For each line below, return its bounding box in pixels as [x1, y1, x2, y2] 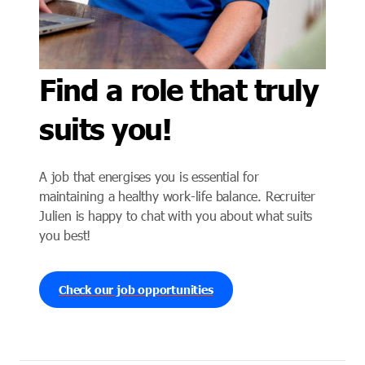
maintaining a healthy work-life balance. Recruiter [39, 187, 315, 205]
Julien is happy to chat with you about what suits [39, 207, 313, 225]
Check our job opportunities [59, 282, 213, 297]
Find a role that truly [39, 70, 318, 108]
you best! [39, 226, 91, 244]
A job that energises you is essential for [39, 168, 259, 186]
